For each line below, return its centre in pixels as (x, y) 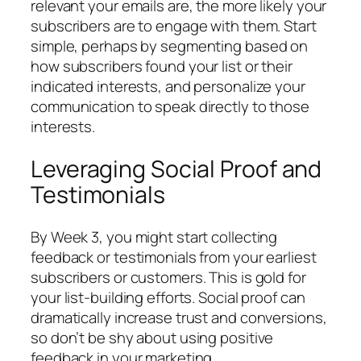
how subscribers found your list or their (162, 66)
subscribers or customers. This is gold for (168, 277)
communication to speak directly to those (170, 107)
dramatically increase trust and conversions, (179, 317)
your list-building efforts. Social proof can (168, 297)
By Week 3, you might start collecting (154, 237)
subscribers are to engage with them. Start (174, 26)
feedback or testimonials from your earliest (174, 257)
